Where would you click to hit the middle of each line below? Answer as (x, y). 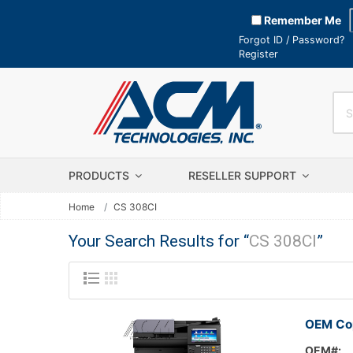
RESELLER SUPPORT (244, 175)
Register (258, 54)
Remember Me (301, 20)
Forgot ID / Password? (292, 40)
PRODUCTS (100, 175)
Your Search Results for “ (159, 241)
